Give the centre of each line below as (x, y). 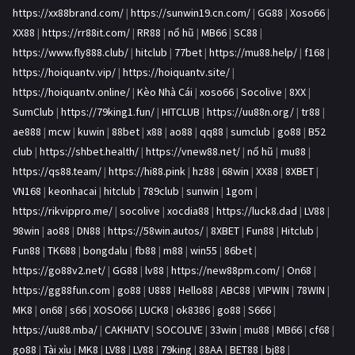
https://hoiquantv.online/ (71, 92)
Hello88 (196, 290)
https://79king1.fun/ (108, 112)
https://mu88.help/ (253, 53)
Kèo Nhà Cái (165, 92)
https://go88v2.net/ (59, 271)
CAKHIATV (127, 330)
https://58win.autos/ (156, 231)
